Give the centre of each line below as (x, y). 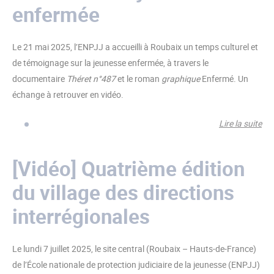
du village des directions (123, 192)
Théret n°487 (91, 79)
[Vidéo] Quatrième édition (128, 168)
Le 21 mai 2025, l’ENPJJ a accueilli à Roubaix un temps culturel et (135, 47)
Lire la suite (240, 123)
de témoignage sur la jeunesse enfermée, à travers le (110, 63)
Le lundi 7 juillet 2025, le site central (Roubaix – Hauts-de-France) (134, 249)
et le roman (139, 79)
